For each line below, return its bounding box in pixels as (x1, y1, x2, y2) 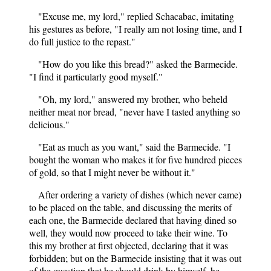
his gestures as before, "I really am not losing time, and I (29, 22, 242, 35)
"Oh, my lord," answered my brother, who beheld (38, 92, 227, 105)
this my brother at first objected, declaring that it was (29, 238, 228, 252)
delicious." (29, 117, 70, 131)
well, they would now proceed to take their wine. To (29, 226, 227, 239)
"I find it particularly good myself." (29, 70, 163, 83)
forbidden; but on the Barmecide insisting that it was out (29, 251, 241, 264)
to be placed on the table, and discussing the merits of (29, 200, 232, 214)
